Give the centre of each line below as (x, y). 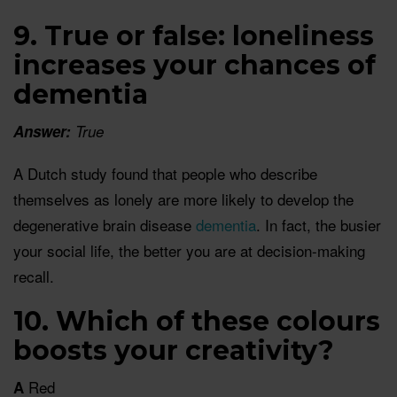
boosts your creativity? (174, 351)
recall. (34, 276)
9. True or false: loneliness (194, 36)
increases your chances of (195, 66)
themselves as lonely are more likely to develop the (183, 199)
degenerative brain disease (105, 225)
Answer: (42, 132)
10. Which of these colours (197, 322)
